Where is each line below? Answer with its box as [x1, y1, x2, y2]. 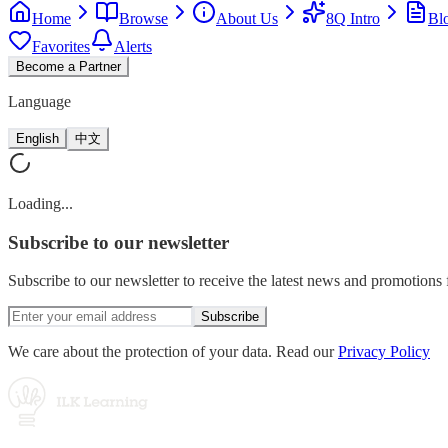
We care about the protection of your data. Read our [8, 343, 338, 361]
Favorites [32, 38, 90, 55]
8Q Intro [326, 10, 380, 27]
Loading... [8, 195, 73, 212]
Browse [119, 10, 168, 27]
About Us [216, 10, 278, 27]
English [16, 131, 59, 146]
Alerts [114, 38, 152, 55]
